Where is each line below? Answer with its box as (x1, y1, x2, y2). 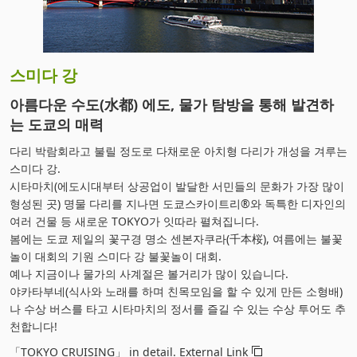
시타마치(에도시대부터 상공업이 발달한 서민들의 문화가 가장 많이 (10, 178, 344, 194)
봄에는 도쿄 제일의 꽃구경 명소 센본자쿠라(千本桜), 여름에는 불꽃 (10, 230, 343, 246)
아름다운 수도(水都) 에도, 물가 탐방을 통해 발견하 (10, 94, 334, 114)
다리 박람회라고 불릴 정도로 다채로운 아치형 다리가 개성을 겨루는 (10, 143, 347, 159)
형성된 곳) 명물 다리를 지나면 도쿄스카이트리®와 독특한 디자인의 (10, 195, 346, 211)
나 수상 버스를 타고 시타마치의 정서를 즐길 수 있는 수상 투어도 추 (10, 300, 346, 316)
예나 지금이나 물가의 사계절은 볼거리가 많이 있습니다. (10, 265, 288, 281)
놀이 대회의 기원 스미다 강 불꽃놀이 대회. (10, 248, 222, 264)
